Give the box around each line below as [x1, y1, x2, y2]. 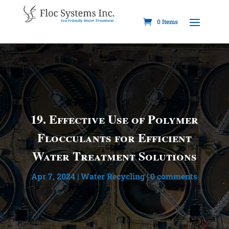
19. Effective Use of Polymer [30, 109, 198, 128]
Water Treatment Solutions [32, 146, 197, 165]
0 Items [157, 17, 178, 26]
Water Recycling [81, 170, 145, 181]
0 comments [150, 170, 198, 181]
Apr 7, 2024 [31, 170, 76, 181]
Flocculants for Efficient [37, 128, 192, 146]
